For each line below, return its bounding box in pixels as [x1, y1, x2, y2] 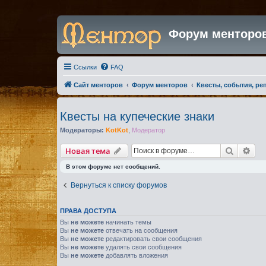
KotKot [106, 126, 128, 134]
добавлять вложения [104, 252, 168, 259]
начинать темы [104, 218, 151, 226]
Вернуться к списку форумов [71, 181, 167, 189]
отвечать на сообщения [104, 227, 178, 234]
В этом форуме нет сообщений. [66, 163, 160, 170]
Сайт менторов [74, 81, 123, 88]
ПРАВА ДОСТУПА [60, 207, 116, 214]
